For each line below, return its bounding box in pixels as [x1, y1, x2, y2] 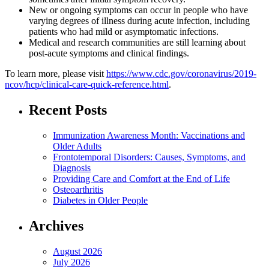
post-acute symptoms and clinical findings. [29, 48, 189, 59]
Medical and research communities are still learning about [29, 37, 246, 48]
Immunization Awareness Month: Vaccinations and [53, 130, 245, 141]
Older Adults [53, 141, 101, 152]
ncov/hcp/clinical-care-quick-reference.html [5, 79, 169, 90]
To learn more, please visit [5, 68, 106, 79]
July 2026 [53, 256, 90, 267]
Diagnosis [53, 163, 91, 174]
